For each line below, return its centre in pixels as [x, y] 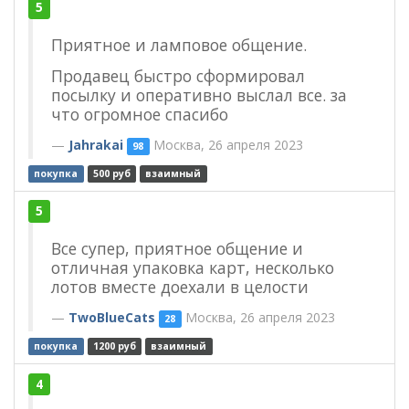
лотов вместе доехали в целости [180, 287]
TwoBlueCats [112, 318]
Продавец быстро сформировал [178, 75]
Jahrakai [96, 144]
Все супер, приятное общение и [177, 249]
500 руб [111, 173]
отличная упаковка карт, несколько [193, 268]
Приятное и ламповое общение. [179, 44]
